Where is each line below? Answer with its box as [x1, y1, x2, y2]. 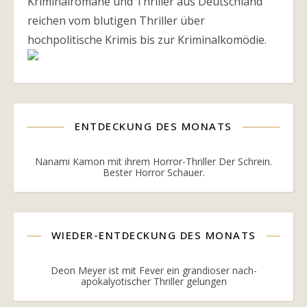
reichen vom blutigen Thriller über [27, 13, 205, 28]
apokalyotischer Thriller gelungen [80, 275, 227, 288]
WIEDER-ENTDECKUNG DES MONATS [51, 228, 256, 242]
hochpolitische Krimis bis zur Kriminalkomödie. [27, 32, 267, 47]
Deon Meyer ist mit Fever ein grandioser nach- [50, 264, 257, 277]
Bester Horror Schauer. [102, 166, 205, 179]
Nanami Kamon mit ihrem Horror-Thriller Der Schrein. [35, 155, 272, 168]
